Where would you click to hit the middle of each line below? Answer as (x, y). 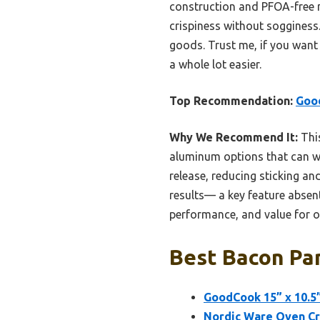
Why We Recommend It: (234, 137)
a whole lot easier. (215, 65)
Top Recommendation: (231, 101)
